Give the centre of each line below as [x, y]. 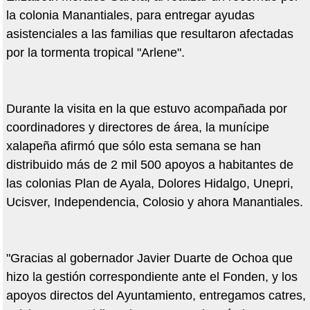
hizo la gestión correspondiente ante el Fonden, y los [152, 277]
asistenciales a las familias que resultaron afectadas [149, 34]
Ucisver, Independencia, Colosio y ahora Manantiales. [154, 202]
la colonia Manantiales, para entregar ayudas [130, 16]
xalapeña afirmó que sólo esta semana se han [133, 146]
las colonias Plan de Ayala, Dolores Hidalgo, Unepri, [149, 184]
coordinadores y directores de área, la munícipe [137, 128]
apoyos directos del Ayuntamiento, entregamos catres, [156, 296]
